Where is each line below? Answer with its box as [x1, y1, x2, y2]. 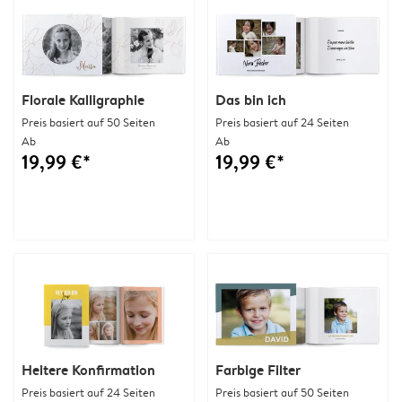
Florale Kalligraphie [22, 89, 144, 109]
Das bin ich [215, 89, 286, 109]
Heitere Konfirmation [22, 359, 155, 380]
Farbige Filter [215, 359, 301, 380]
